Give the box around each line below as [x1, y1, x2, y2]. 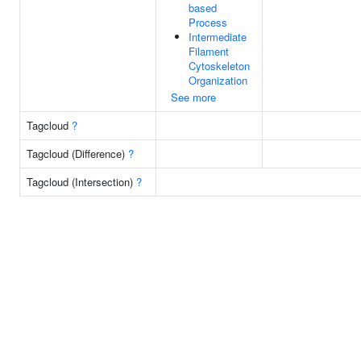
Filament [189, 44, 229, 59]
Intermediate [189, 29, 247, 44]
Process [189, 15, 227, 30]
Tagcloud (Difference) [27, 146, 128, 161]
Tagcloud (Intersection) [27, 174, 136, 189]
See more [171, 89, 216, 105]
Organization [189, 73, 247, 88]
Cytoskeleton [189, 58, 250, 73]
